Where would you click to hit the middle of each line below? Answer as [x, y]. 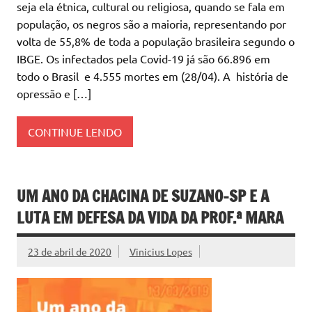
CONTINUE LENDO [75, 131]
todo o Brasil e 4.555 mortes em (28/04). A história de [153, 76]
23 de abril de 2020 [70, 251]
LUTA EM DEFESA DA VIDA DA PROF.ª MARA [150, 217]
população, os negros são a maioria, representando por [151, 24]
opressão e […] [54, 94]
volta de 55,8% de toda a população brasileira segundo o [156, 41]
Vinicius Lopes [161, 251]
